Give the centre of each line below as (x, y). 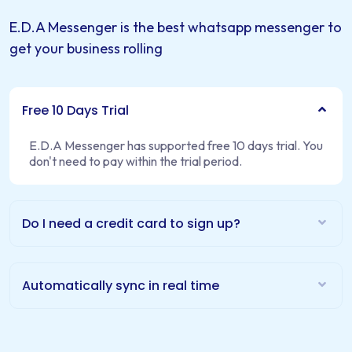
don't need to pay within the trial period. (136, 161)
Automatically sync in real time (121, 285)
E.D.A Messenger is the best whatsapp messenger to (176, 27)
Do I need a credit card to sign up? (131, 223)
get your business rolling (86, 48)
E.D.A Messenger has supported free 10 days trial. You (176, 145)
